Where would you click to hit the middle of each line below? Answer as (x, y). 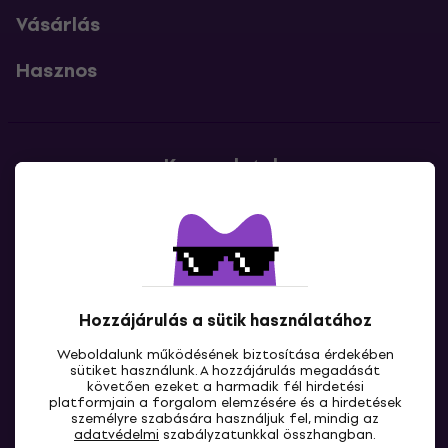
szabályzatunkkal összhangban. (267, 434)
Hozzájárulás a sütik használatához (225, 320)
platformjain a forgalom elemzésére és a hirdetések (225, 402)
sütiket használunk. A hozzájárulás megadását (225, 370)
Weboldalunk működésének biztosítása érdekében (225, 354)
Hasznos (56, 70)
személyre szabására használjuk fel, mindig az (225, 418)
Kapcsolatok (224, 165)
